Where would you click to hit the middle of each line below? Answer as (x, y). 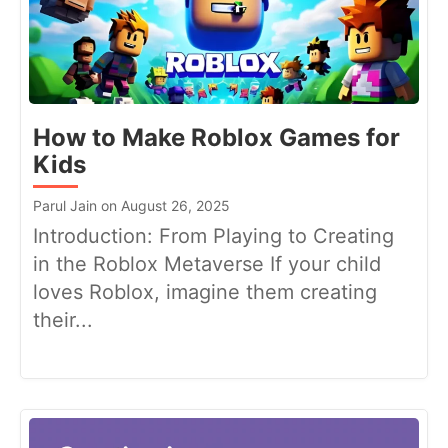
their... (63, 320)
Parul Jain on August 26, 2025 (131, 206)
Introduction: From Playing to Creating (213, 236)
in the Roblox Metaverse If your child (207, 264)
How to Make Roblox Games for (216, 138)
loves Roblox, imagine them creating (205, 292)
